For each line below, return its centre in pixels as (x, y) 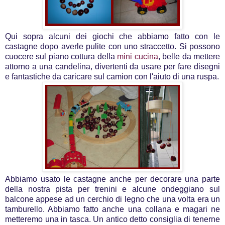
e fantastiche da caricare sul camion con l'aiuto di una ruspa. (112, 76)
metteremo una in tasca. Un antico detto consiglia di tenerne (113, 219)
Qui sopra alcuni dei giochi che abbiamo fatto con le (113, 36)
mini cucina (138, 56)
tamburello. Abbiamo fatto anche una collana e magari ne (113, 209)
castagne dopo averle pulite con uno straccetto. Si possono (113, 46)
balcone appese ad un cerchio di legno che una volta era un (113, 199)
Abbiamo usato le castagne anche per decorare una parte (113, 179)
